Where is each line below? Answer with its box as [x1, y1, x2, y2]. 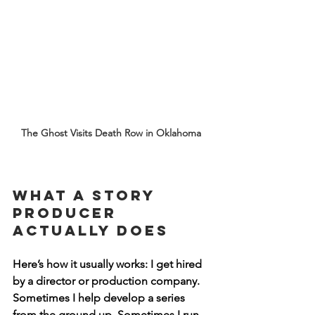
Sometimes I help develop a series [13, 291, 188, 304]
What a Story [13, 186, 161, 204]
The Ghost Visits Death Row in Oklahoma [21, 127, 204, 139]
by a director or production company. [13, 274, 202, 288]
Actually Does [13, 221, 169, 239]
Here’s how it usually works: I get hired [13, 257, 205, 271]
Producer [13, 204, 123, 221]
